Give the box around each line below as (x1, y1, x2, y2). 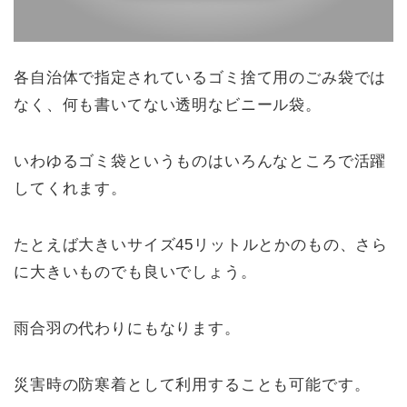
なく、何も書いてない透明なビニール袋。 (14, 95, 322, 114)
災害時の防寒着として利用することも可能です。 (14, 375, 371, 393)
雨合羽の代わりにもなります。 (14, 319, 241, 337)
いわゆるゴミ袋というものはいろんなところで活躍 (14, 152, 387, 170)
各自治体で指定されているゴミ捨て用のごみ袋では (14, 68, 387, 86)
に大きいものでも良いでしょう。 (14, 263, 257, 281)
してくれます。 (14, 179, 127, 197)
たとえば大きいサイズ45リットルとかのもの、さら (14, 235, 389, 253)
